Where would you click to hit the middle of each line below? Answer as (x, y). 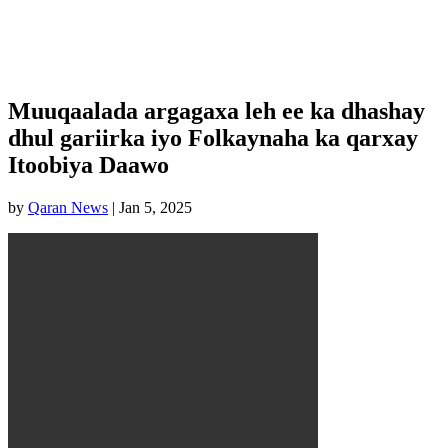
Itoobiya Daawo (88, 164)
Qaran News (68, 207)
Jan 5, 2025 (155, 207)
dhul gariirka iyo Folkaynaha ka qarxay (213, 137)
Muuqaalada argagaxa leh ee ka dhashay (216, 110)
